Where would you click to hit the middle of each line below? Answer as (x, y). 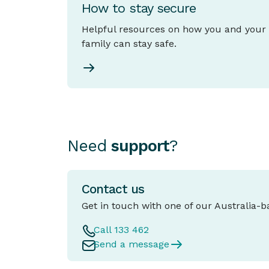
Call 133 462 (121, 230)
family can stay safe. (129, 44)
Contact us (113, 189)
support (140, 146)
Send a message (131, 244)
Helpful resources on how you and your (174, 29)
